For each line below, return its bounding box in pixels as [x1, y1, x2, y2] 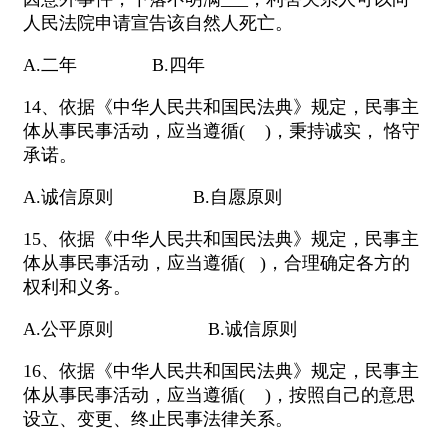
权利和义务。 [23, 277, 131, 298]
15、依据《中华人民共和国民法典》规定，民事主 [23, 229, 419, 250]
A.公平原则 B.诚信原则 [23, 319, 297, 340]
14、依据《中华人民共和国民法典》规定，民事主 [23, 97, 419, 118]
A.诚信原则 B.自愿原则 [23, 187, 282, 208]
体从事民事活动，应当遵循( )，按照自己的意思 [23, 385, 415, 406]
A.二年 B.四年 [23, 55, 205, 76]
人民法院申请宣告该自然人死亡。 [23, 13, 293, 34]
